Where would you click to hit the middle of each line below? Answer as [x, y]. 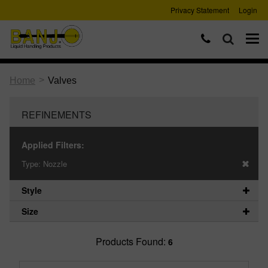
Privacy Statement [200, 10]
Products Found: [132, 241]
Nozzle [55, 164]
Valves [62, 80]
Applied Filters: [53, 145]
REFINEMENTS [57, 115]
